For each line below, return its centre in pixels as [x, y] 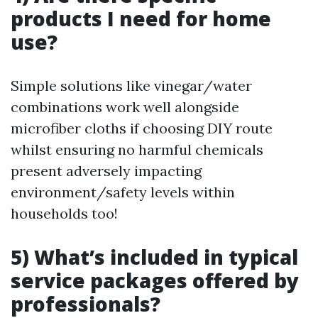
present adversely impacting [106, 170]
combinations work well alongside [125, 106]
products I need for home [141, 18]
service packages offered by [155, 280]
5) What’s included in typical [154, 257]
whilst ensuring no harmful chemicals [137, 149]
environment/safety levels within [123, 192]
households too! [64, 213]
